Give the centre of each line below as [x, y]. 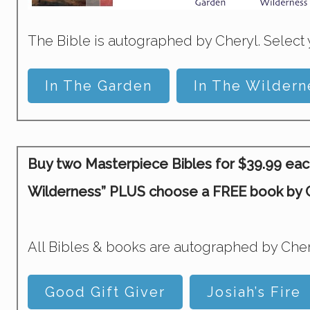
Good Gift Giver [105, 292]
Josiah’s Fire [254, 292]
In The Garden [99, 85]
